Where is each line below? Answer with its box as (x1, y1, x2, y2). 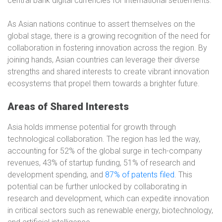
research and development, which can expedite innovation (7, 194, 209, 203)
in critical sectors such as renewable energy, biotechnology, (7, 206, 213, 215)
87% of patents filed (105, 170, 174, 179)
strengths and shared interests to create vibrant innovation (7, 67, 209, 76)
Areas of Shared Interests (7, 101, 129, 112)
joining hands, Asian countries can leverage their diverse (7, 55, 200, 64)
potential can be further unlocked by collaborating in (7, 182, 187, 191)
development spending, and (7, 170, 105, 179)
